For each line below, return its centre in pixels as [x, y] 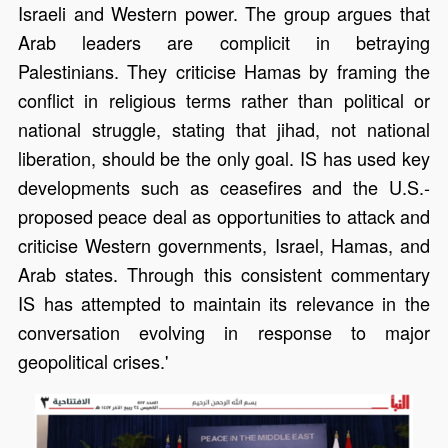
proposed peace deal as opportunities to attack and [224, 215]
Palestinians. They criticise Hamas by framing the [224, 70]
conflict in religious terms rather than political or [224, 99]
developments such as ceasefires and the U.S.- [224, 186]
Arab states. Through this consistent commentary [224, 273]
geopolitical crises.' [93, 360]
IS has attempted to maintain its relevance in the [224, 302]
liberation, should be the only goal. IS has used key [224, 157]
